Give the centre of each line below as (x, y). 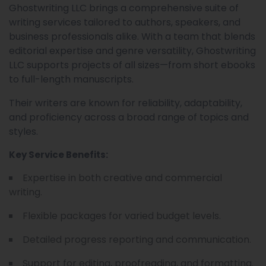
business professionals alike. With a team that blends (132, 36)
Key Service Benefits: (58, 154)
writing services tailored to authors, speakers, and (125, 22)
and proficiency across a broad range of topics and (129, 117)
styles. (23, 131)
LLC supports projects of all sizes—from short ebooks (132, 65)
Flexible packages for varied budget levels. (122, 216)
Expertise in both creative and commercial (122, 178)
